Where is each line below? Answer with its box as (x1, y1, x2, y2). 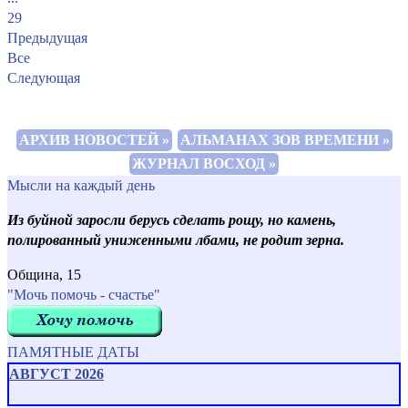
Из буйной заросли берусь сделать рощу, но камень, (7, 211, 336, 228)
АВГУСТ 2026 (9, 365, 104, 382)
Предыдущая (7, 29, 87, 46)
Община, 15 (7, 266, 81, 282)
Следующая (7, 69, 80, 86)
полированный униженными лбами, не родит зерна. (7, 231, 344, 248)
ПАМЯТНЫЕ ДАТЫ (7, 343, 139, 360)
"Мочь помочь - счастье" (7, 286, 160, 302)
